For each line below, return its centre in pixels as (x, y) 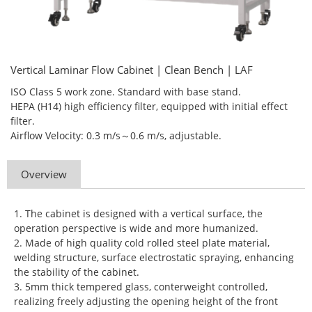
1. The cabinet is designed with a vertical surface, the (138, 214)
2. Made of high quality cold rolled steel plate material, (142, 243)
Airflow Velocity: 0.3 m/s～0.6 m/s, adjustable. (116, 136)
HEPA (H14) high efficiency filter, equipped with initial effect (149, 107)
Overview (44, 174)
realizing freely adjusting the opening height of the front (146, 302)
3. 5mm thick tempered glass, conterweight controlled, (141, 287)
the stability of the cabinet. (77, 272)
